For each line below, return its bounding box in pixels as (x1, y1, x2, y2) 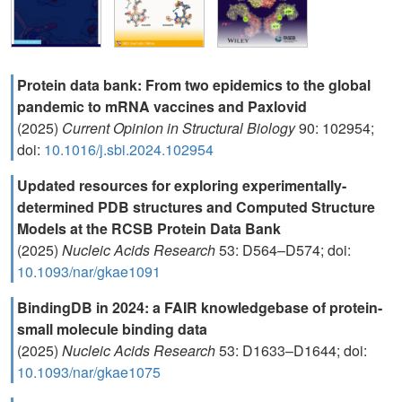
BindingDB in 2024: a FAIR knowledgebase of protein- (17, 297, 382, 318)
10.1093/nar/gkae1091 (17, 261, 161, 282)
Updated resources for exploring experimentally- (17, 175, 346, 196)
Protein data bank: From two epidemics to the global (17, 74, 371, 95)
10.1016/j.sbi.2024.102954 (44, 139, 214, 160)
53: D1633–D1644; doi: (215, 340, 367, 361)
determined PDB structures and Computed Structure (17, 197, 375, 217)
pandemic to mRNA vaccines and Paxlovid (17, 96, 307, 117)
